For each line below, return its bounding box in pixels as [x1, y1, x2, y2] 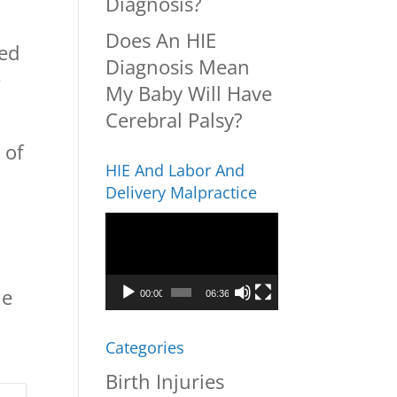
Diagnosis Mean [105, 53, 251, 81]
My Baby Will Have [105, 80, 273, 107]
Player [105, 238, 161, 266]
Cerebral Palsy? [105, 106, 244, 134]
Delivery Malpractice [105, 182, 258, 204]
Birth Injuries [105, 367, 225, 394]
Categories [105, 336, 185, 358]
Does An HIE [105, 27, 217, 54]
